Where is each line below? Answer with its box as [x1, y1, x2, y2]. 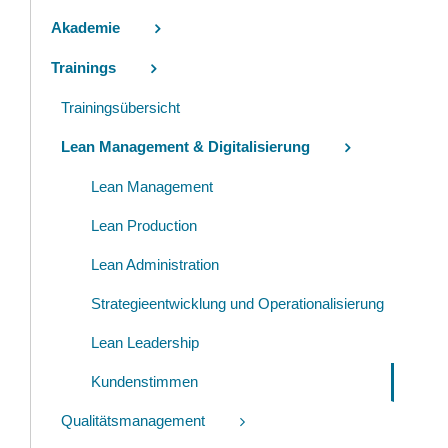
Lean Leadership [91, 334, 199, 352]
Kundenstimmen [91, 373, 198, 391]
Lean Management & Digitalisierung [61, 138, 310, 155]
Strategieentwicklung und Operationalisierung [91, 295, 384, 313]
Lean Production [91, 217, 197, 235]
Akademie [51, 18, 120, 36]
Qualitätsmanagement [61, 412, 205, 430]
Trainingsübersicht [61, 99, 180, 116]
